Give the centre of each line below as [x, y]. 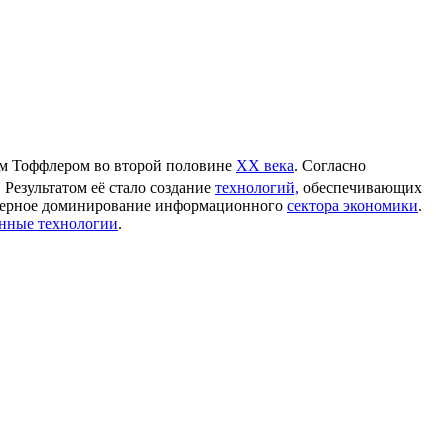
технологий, [257, 188]
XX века [265, 165]
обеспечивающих [360, 188]
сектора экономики [352, 206]
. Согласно [330, 165]
